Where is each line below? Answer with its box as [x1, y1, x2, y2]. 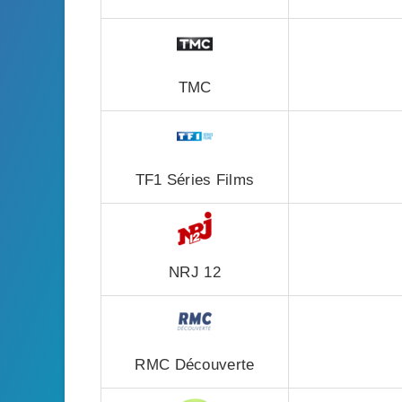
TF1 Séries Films [135, 171, 255, 188]
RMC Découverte [135, 356, 255, 373]
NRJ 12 [169, 264, 221, 281]
